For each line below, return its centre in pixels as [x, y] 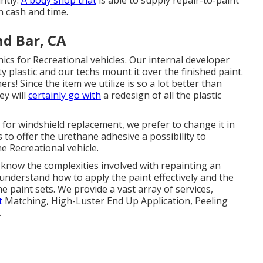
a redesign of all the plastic [161, 95]
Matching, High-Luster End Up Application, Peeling [115, 201]
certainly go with [65, 95]
